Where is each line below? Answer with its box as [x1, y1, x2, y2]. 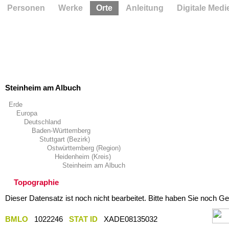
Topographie [14, 178, 59, 187]
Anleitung [126, 4, 164, 12]
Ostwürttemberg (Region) [47, 144, 121, 152]
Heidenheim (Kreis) [54, 153, 111, 161]
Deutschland [24, 118, 61, 126]
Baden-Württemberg [31, 127, 90, 134]
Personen [7, 4, 45, 12]
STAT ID [68, 214, 98, 223]
